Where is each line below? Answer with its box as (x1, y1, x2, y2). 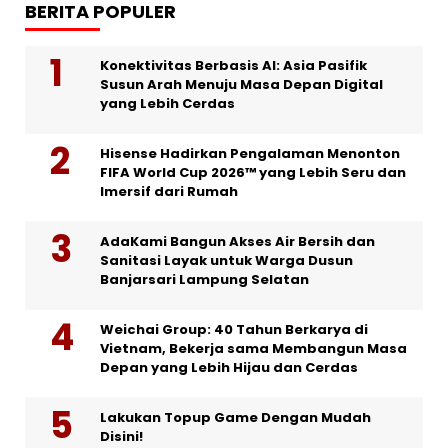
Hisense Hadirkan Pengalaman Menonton (100, 143, 400, 163)
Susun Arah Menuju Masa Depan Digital (100, 74, 383, 94)
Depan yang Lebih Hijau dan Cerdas (100, 357, 358, 377)
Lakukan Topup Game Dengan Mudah (100, 407, 371, 427)
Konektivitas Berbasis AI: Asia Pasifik (100, 55, 367, 75)
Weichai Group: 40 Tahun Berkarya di (100, 319, 368, 339)
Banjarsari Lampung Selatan (100, 269, 309, 289)
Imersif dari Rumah (100, 181, 238, 201)
